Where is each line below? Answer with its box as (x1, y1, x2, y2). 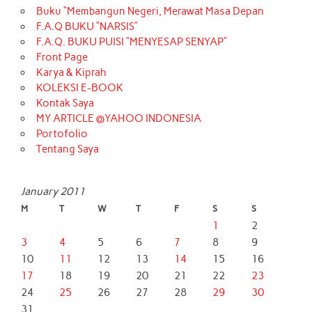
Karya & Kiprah (36, 65, 107, 79)
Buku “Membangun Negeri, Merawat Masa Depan (36, 4, 264, 17)
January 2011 (21, 185, 86, 198)
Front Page (36, 50, 88, 63)
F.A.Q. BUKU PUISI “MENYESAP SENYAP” (36, 35, 227, 48)
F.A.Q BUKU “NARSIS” (36, 19, 138, 33)
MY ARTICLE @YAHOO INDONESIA (36, 111, 201, 125)
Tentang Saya (36, 142, 99, 155)
